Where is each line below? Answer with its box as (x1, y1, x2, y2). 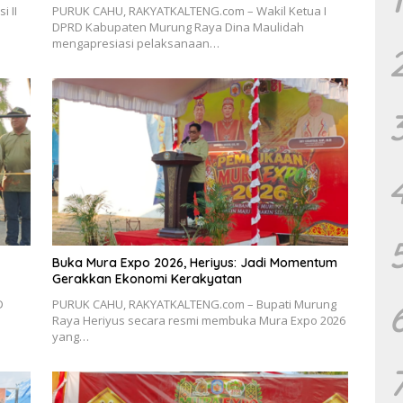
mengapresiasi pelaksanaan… (51, 35, 219, 52)
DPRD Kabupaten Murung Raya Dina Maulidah (51, 19, 304, 36)
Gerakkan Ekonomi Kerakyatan (51, 270, 242, 287)
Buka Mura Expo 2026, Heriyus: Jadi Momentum (51, 254, 337, 271)
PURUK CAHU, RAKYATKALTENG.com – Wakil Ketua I (51, 3, 327, 20)
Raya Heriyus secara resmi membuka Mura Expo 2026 (51, 311, 345, 328)
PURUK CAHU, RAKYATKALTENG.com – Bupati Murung (51, 295, 336, 312)
